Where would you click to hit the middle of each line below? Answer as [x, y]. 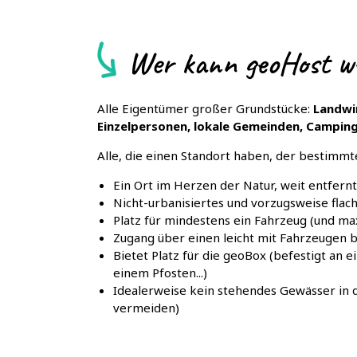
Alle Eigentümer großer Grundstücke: [205, 108]
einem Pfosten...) [160, 273]
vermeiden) [146, 308]
